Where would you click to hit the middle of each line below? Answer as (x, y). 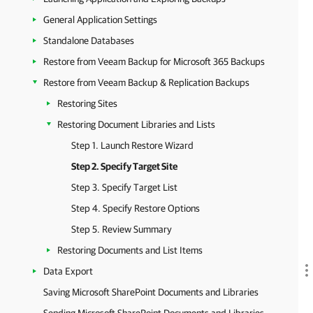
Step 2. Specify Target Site (124, 166)
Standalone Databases (89, 41)
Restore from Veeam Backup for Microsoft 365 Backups (154, 61)
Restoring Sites (87, 103)
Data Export (68, 271)
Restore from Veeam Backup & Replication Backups (146, 82)
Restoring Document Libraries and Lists (136, 124)
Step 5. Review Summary (122, 229)
